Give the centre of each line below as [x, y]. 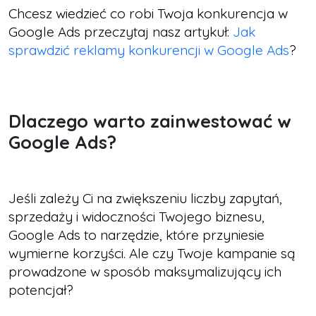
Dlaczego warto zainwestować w [150, 121]
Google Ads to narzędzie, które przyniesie [136, 235]
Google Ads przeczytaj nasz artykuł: [121, 31]
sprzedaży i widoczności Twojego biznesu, [136, 216]
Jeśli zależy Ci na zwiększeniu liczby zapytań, [145, 198]
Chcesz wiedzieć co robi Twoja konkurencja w [148, 13]
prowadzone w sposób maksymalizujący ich [145, 271]
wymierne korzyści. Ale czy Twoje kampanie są [152, 253]
